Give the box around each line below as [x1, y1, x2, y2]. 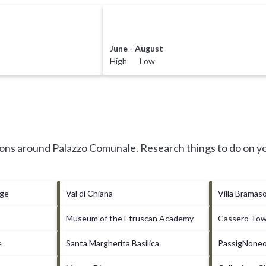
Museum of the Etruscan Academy [65, 213, 194, 223]
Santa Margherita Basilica [65, 237, 159, 248]
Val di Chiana [65, 188, 113, 198]
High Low [110, 55, 156, 66]
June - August [110, 43, 164, 53]
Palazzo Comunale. [52, 141, 138, 154]
